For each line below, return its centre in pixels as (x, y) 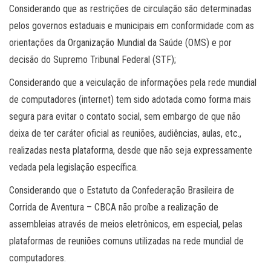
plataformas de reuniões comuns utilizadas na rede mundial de (126, 241)
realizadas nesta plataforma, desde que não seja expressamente (131, 150)
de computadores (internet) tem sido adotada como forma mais (130, 99)
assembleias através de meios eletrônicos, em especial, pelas (126, 224)
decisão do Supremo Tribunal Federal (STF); (93, 59)
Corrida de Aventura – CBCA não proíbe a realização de (114, 207)
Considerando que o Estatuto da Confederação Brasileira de (122, 190)
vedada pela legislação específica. (73, 167)
